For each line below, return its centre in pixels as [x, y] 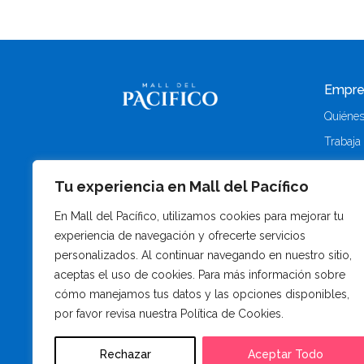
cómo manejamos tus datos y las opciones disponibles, [202, 294]
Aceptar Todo [285, 354]
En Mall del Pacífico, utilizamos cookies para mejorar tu [199, 216]
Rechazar [125, 354]
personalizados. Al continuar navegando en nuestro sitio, [203, 255]
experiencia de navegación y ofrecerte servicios [180, 236]
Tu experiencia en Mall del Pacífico [182, 186]
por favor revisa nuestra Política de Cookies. [169, 314]
